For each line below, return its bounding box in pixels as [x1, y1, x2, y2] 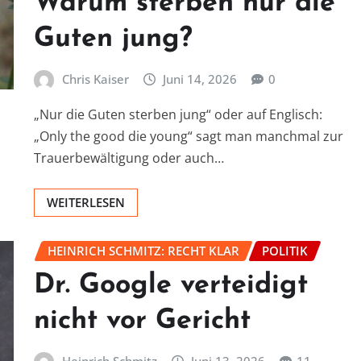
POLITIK [262, 242, 308, 259]
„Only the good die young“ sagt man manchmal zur [34, 127, 343, 145]
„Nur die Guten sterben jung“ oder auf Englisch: [34, 105, 322, 123]
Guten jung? [34, 25, 193, 54]
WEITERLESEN [47, 193, 125, 210]
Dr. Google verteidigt [34, 272, 308, 301]
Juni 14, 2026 [163, 71, 238, 88]
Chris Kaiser [61, 71, 129, 88]
